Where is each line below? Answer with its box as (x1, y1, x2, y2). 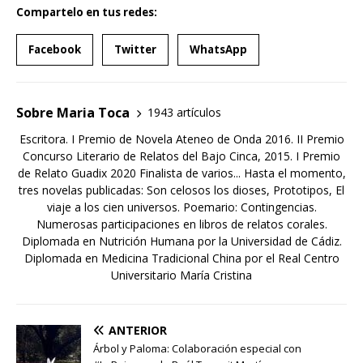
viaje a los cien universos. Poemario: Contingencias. (46, 199, 317, 215)
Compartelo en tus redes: (16, 4, 157, 19)
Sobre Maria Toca (16, 103, 130, 122)
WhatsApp (190, 41, 247, 57)
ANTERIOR (109, 322, 167, 338)
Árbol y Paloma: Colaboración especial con (93, 340, 301, 356)
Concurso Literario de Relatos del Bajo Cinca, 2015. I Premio (23, 147, 340, 164)
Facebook (28, 41, 81, 57)
